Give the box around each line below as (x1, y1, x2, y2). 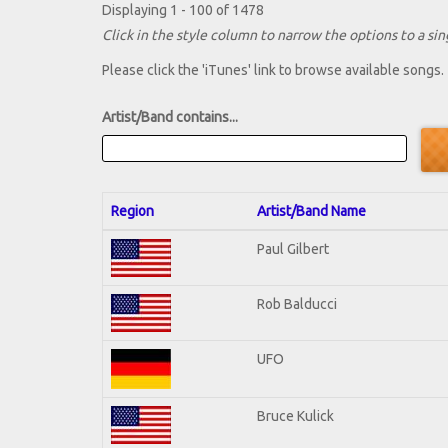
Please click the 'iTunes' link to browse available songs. (102, 62, 444, 79)
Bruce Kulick (257, 407, 334, 424)
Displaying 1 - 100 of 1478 (102, 2, 264, 19)
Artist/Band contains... (102, 109, 238, 126)
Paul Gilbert (257, 240, 329, 257)
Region (111, 202, 154, 219)
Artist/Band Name (257, 202, 366, 219)
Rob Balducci (257, 295, 337, 312)
